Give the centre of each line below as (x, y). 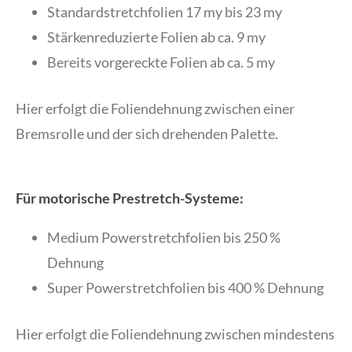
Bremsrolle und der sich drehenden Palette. (147, 134)
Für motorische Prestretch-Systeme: (130, 198)
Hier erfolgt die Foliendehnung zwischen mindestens (175, 334)
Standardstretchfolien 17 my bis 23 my (165, 12)
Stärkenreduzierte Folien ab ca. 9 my (156, 37)
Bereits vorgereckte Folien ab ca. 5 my (161, 62)
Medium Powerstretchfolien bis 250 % (164, 238)
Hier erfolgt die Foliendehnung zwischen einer (155, 109)
